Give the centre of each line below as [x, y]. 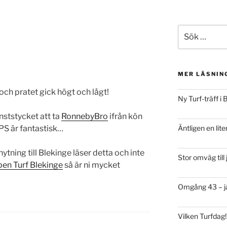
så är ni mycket [91, 165]
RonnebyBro [85, 117]
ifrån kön [125, 117]
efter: [187, 41]
